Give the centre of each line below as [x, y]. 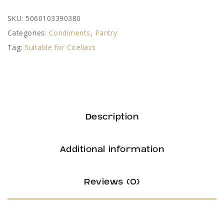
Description [112, 117]
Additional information [112, 149]
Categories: [28, 33]
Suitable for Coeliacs [60, 47]
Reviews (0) [112, 182]
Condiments [69, 33]
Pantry [106, 33]
